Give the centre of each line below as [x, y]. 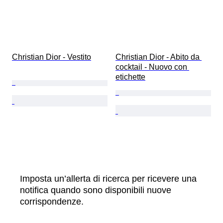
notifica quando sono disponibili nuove [96, 190]
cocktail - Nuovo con [152, 67]
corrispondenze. [52, 202]
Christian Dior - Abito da [159, 57]
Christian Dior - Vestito [52, 57]
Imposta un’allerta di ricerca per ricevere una [108, 179]
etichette [130, 77]
